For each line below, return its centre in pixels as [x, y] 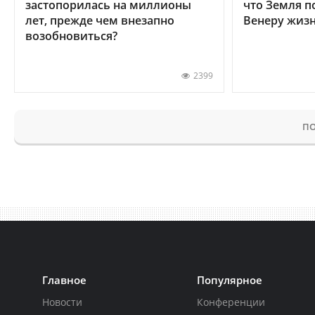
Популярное [230, 279]
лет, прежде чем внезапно [100, 20]
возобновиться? [71, 36]
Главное [64, 279]
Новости [62, 302]
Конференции [231, 302]
